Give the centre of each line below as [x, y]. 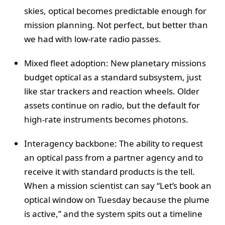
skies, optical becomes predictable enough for [115, 11]
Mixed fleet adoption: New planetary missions [115, 63]
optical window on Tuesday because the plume [117, 199]
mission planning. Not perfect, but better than [116, 25]
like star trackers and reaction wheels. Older [112, 91]
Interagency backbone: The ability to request [114, 143]
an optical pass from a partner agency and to [114, 157]
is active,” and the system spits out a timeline [113, 213]
